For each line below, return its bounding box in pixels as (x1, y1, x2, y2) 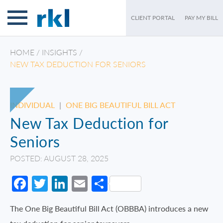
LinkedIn (68, 172, 127, 196)
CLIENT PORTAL (131, 13, 175, 22)
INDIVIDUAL (10, 99, 55, 111)
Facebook (28, 172, 95, 196)
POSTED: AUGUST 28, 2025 (10, 152, 109, 164)
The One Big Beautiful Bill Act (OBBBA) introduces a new (10, 203, 209, 215)
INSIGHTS (42, 46, 77, 58)
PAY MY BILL (185, 13, 218, 22)
